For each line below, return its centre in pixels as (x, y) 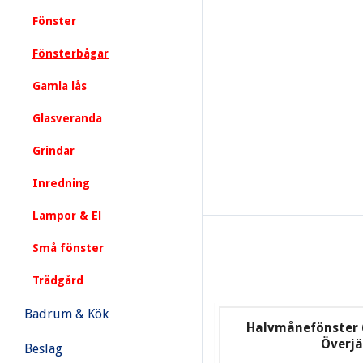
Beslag (43, 349)
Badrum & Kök (66, 314)
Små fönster (68, 248)
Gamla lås (60, 86)
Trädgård (58, 280)
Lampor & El (67, 216)
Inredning (61, 183)
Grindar (53, 151)
